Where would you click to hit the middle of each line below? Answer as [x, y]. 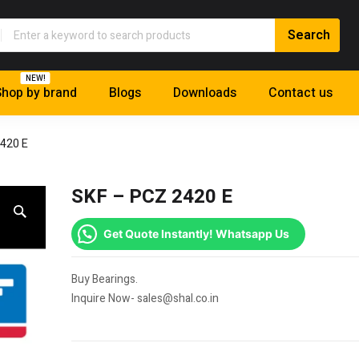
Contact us [301, 93]
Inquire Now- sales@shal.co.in [145, 299]
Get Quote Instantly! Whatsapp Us [196, 234]
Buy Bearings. [105, 280]
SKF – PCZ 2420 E [152, 197]
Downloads [205, 93]
